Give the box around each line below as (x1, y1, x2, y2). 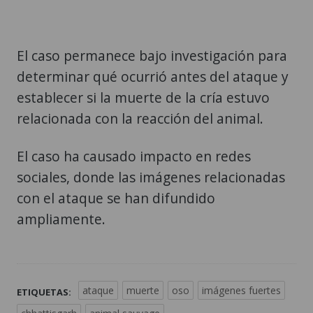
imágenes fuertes (202, 283, 281, 297)
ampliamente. (17, 209, 105, 228)
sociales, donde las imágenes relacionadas (17, 167, 285, 187)
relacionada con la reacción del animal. (17, 108, 263, 128)
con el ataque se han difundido (17, 188, 215, 208)
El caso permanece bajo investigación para (17, 45, 287, 65)
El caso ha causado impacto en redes (17, 146, 251, 166)
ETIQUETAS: (17, 285, 71, 298)
